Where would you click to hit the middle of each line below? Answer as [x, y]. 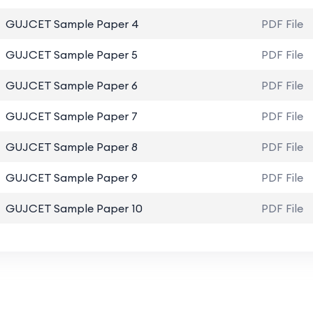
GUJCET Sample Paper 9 [71, 177]
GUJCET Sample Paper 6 [71, 85]
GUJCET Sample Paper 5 [71, 54]
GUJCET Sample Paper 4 [72, 24]
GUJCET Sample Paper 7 [71, 116]
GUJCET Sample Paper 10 [74, 208]
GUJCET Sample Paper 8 [71, 147]
